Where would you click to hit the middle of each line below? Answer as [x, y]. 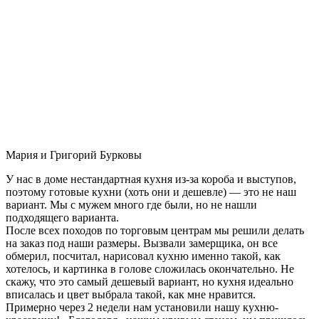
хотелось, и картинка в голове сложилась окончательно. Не [150, 268]
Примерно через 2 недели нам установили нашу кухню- [142, 307]
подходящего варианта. [62, 217]
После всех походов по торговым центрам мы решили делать [155, 230]
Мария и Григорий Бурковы [74, 155]
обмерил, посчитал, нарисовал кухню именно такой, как [143, 256]
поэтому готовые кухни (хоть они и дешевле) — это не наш [151, 192]
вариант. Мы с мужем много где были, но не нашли [131, 204]
